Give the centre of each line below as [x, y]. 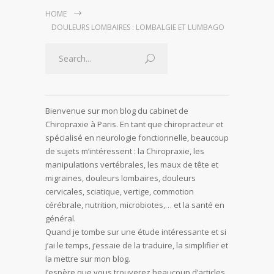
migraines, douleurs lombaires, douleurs [120, 178]
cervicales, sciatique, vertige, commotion [120, 191]
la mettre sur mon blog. [88, 258]
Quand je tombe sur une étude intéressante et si [136, 231]
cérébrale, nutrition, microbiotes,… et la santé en [135, 205]
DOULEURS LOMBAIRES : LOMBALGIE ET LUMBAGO [138, 27]
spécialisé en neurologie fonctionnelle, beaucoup [137, 137]
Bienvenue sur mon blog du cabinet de [117, 110]
